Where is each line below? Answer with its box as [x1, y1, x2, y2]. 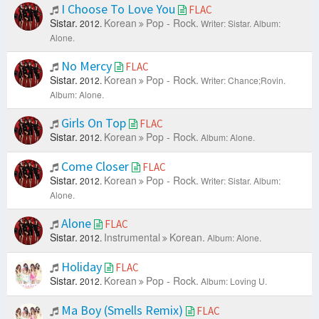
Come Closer [58, 158, 132, 175]
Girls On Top [58, 115, 129, 132]
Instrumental [104, 230, 160, 245]
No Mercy [58, 58, 115, 75]
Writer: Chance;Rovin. [201, 74, 286, 87]
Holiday [58, 258, 105, 276]
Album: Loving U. [201, 275, 267, 288]
